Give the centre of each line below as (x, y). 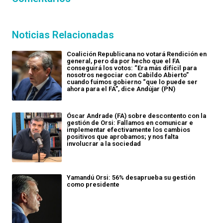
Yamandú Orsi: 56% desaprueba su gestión (131, 177)
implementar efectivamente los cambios (128, 130)
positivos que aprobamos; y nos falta (122, 137)
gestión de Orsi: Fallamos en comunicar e (130, 123)
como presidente (93, 184)
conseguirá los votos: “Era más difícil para (132, 68)
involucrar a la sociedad (104, 144)
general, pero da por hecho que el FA (123, 61)
